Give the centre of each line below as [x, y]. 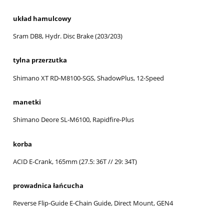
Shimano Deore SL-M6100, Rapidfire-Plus [73, 120]
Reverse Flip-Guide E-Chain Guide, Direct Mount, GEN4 [93, 203]
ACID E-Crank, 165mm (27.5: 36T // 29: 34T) [75, 161]
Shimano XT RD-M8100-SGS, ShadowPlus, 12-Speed [88, 78]
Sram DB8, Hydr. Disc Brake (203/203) [68, 36]
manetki [27, 102]
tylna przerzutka [40, 60]
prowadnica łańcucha [48, 186]
